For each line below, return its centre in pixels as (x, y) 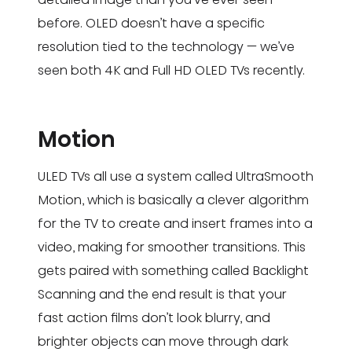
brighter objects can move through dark (163, 341)
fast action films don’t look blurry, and (154, 317)
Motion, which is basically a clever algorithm (173, 200)
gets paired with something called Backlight (173, 270)
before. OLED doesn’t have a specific (151, 23)
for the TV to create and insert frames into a (175, 223)
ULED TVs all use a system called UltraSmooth (176, 176)
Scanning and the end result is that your (162, 294)
